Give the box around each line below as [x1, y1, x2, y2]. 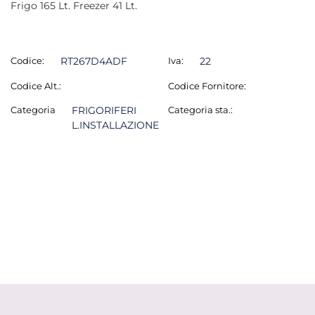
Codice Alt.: [11, 80, 61, 91]
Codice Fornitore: [168, 80, 246, 91]
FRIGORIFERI [71, 104, 136, 117]
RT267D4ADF [60, 55, 127, 67]
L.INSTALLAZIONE [71, 119, 159, 131]
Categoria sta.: [168, 104, 233, 115]
